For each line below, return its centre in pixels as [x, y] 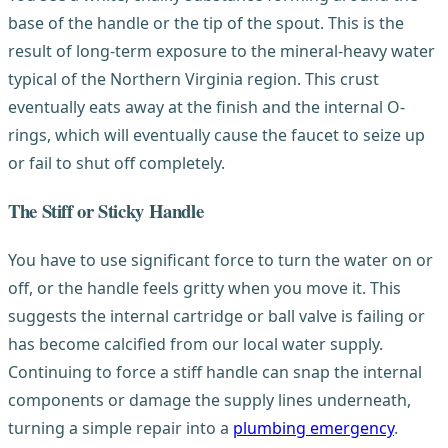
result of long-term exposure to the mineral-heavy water [221, 50]
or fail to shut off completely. [116, 162]
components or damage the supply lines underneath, [209, 399]
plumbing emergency [313, 427]
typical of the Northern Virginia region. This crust [193, 78]
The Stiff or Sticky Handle [106, 211]
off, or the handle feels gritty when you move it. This [204, 287]
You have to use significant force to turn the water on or [220, 259]
